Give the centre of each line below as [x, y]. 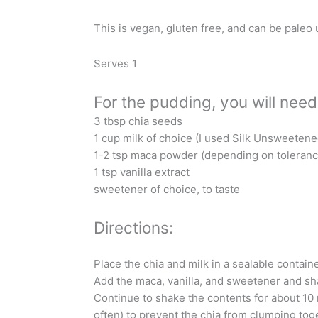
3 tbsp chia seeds [138, 121]
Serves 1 [115, 63]
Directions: [133, 228]
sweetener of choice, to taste [167, 190]
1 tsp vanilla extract [142, 172]
